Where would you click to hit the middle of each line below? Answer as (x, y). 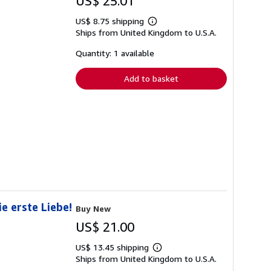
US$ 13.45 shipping (113, 247)
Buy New (93, 208)
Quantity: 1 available (115, 53)
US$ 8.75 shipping (111, 21)
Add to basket (151, 79)
